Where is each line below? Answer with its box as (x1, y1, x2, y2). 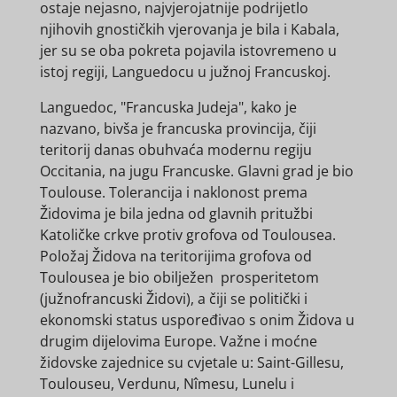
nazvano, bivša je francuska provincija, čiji (39, 119, 316, 139)
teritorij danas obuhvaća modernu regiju (39, 140, 315, 160)
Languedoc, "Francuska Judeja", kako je (39, 97, 297, 118)
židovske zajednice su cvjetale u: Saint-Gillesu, (39, 353, 344, 373)
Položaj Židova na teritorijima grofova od (39, 246, 312, 267)
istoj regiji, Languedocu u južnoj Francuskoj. (39, 62, 331, 82)
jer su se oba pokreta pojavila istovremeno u (39, 41, 337, 61)
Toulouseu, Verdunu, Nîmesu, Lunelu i (39, 374, 294, 394)
